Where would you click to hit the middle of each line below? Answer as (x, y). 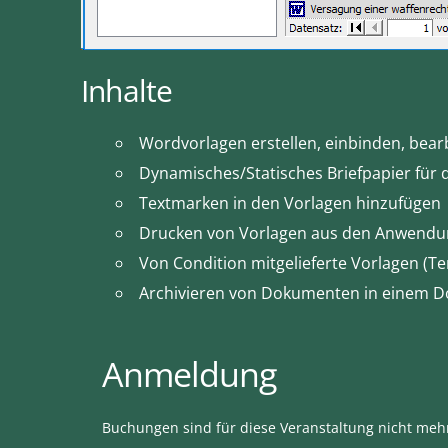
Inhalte (127, 90)
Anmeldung (189, 374)
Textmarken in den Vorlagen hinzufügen (290, 203)
